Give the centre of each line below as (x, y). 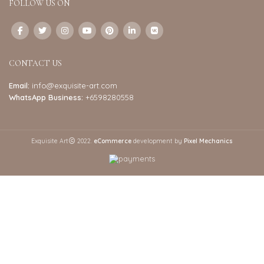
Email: (19, 86)
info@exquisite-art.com (75, 86)
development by (158, 141)
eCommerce (113, 141)
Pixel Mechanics (208, 141)
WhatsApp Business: (46, 98)
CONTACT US (35, 64)
